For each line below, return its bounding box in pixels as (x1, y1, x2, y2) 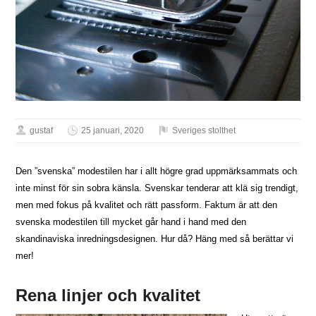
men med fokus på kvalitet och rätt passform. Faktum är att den (16, 200, 278, 211)
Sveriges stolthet (172, 126, 236, 136)
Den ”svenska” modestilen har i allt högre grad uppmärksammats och (16, 166, 298, 177)
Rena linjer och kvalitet (16, 286, 201, 305)
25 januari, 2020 (81, 126, 145, 136)
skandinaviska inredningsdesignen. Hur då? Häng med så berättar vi (16, 233, 294, 245)
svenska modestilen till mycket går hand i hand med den (16, 217, 247, 228)
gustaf (30, 126, 54, 136)
